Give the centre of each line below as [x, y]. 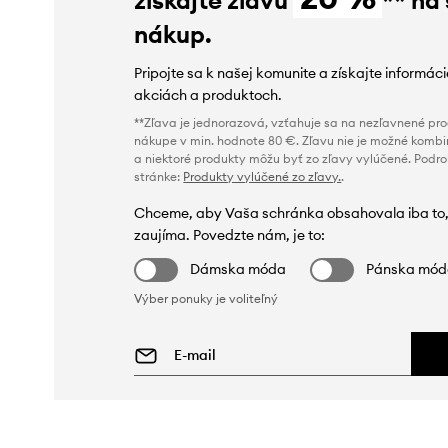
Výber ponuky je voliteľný [206, 298]
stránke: [159, 176]
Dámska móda [238, 268]
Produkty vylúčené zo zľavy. [262, 176]
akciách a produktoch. [208, 94]
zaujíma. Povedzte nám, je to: [230, 234]
